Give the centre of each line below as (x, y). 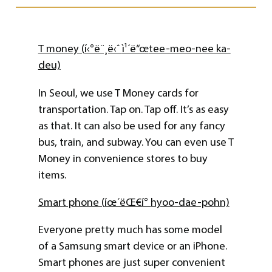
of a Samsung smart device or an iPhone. (132, 246)
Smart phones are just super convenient (131, 263)
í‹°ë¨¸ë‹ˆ (103, 49)
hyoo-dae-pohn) (190, 202)
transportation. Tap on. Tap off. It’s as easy (133, 109)
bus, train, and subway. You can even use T (136, 142)
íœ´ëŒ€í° (127, 202)
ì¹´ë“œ (135, 49)
